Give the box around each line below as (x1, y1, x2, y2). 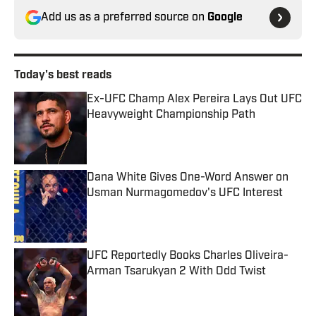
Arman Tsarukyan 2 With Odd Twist (87, 266, 266, 278)
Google (207, 12, 243, 24)
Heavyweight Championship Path (87, 109, 255, 121)
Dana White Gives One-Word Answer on (87, 172, 289, 184)
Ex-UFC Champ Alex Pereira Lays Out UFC (87, 94, 302, 106)
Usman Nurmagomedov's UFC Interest (87, 188, 283, 200)
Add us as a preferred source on (41, 12, 207, 24)
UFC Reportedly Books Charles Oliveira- (87, 250, 288, 262)
